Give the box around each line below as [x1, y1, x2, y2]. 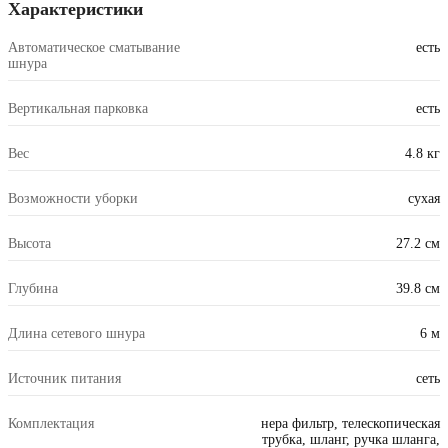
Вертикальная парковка [8, 101, 148, 117]
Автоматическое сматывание [8, 40, 180, 56]
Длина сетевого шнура [8, 326, 145, 342]
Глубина [8, 281, 58, 297]
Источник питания [8, 371, 121, 387]
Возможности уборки [8, 191, 138, 207]
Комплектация [8, 416, 94, 432]
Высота [8, 236, 51, 252]
